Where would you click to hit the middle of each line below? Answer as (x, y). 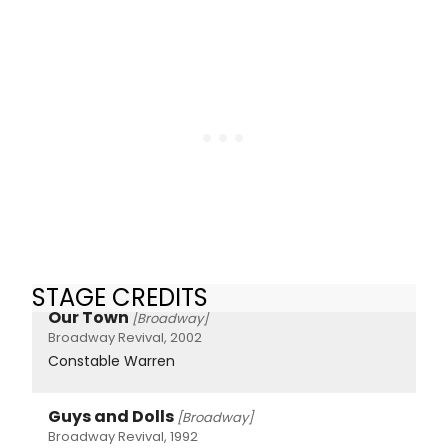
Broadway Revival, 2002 (125, 338)
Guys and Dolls (111, 417)
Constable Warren (111, 361)
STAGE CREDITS (120, 297)
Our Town (88, 318)
